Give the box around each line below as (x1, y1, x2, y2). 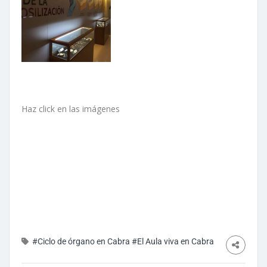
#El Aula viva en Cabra (132, 236, 214, 246)
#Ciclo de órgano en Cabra (32, 236, 130, 246)
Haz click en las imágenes (21, 103, 120, 114)
